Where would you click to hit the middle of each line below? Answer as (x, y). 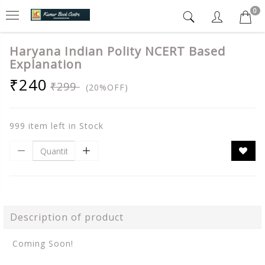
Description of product (67, 217)
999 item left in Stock (56, 126)
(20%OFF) (104, 87)
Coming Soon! (43, 243)
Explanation (46, 64)
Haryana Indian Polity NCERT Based (117, 51)
